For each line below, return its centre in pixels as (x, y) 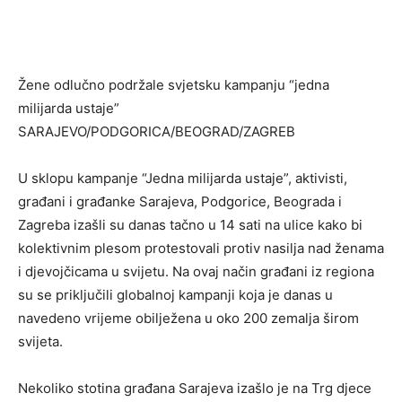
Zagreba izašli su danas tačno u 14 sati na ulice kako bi (190, 225)
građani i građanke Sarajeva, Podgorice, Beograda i (180, 202)
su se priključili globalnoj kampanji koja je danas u (175, 295)
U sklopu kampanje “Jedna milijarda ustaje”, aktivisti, (183, 179)
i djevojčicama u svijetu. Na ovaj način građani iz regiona (196, 272)
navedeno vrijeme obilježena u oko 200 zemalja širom (188, 319)
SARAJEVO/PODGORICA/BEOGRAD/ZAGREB (157, 132)
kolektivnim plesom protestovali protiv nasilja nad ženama (201, 249)
